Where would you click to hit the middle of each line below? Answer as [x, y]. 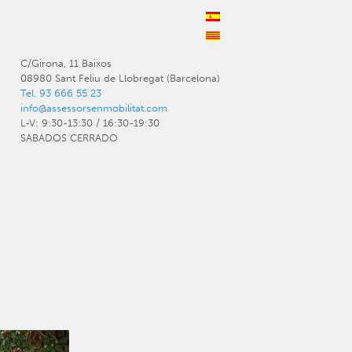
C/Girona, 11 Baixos [66, 63]
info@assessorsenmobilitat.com [94, 108]
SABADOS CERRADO [70, 137]
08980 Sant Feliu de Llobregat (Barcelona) [121, 78]
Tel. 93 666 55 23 [61, 93]
